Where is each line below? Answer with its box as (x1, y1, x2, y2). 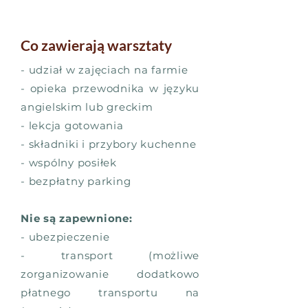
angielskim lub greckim (21, 100, 153, 113)
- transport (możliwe (21, 249, 199, 262)
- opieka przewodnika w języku (21, 82, 199, 95)
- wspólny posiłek (21, 156, 117, 169)
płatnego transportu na (21, 286, 199, 299)
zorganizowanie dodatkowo (21, 267, 199, 280)
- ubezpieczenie (21, 230, 110, 243)
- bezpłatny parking (21, 175, 131, 188)
